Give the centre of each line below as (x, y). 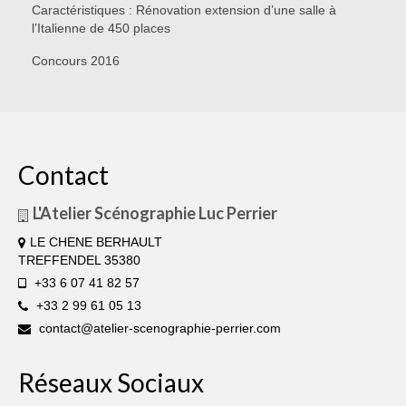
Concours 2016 (76, 61)
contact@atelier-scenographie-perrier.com (158, 329)
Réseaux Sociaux (111, 383)
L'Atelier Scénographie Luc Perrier (155, 213)
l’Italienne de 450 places (101, 29)
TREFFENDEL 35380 (79, 261)
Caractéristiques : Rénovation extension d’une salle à (184, 10)
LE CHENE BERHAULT (96, 242)
